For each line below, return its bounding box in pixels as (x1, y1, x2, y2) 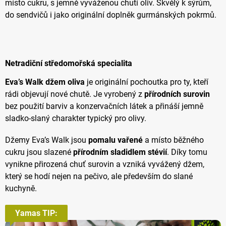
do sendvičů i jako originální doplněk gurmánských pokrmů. (5, 10, 216, 20)
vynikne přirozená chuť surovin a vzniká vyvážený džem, (5, 159, 204, 169)
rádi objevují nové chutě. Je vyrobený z (5, 89, 144, 99)
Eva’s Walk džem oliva (5, 77, 85, 87)
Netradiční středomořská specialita (5, 58, 132, 68)
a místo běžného (143, 135, 204, 145)
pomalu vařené (88, 135, 143, 145)
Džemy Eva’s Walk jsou (5, 135, 88, 145)
